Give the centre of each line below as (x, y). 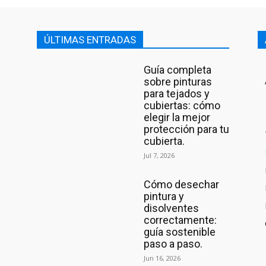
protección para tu (186, 129)
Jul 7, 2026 (159, 156)
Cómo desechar (181, 185)
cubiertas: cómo (182, 106)
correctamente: (180, 220)
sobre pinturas (178, 82)
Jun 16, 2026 (162, 258)
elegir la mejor (177, 118)
